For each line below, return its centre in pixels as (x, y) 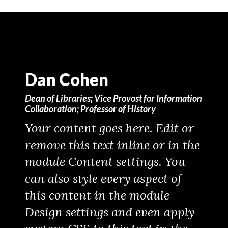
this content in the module (97, 195)
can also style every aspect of (103, 178)
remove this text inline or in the (112, 145)
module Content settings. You (105, 161)
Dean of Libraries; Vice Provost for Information (113, 98)
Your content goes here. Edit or (109, 128)
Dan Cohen (66, 79)
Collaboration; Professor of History (90, 109)
